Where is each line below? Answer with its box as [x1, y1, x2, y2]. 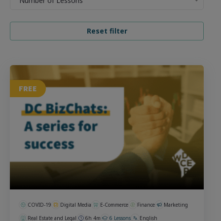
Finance [137, 201, 155, 208]
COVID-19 [28, 201, 51, 208]
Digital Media [60, 201, 91, 208]
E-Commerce [100, 201, 128, 208]
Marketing [164, 201, 188, 208]
